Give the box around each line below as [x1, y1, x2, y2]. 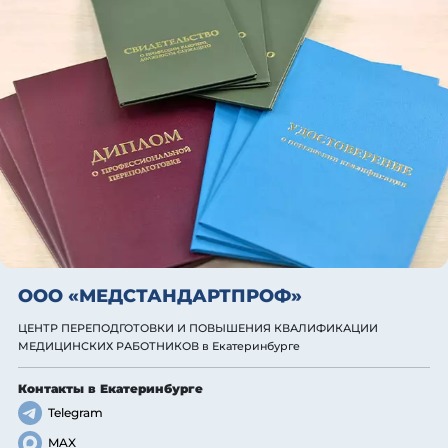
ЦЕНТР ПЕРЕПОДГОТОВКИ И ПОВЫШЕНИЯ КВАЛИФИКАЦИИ [18, 322, 378, 336]
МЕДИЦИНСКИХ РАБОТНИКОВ [18, 340, 199, 354]
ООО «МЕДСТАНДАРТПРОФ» [18, 285, 302, 308]
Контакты [18, 381, 88, 397]
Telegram [48, 405, 103, 421]
